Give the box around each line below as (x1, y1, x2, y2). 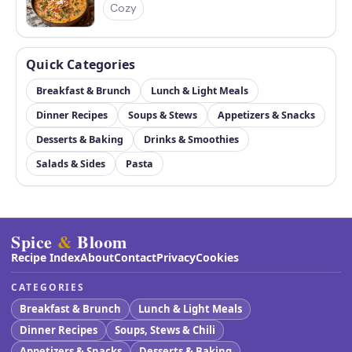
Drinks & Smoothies (144, 133, 239, 147)
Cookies (196, 250, 239, 266)
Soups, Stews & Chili (115, 323, 215, 338)
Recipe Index (11, 250, 80, 266)
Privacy (156, 250, 196, 266)
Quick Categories (26, 56, 136, 74)
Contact (114, 250, 156, 266)
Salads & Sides (36, 157, 105, 171)
